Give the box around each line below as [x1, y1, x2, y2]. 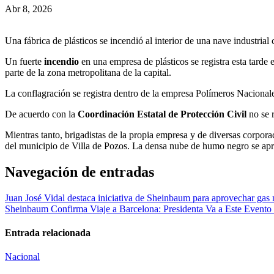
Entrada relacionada [5, 227, 91, 238]
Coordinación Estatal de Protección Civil [78, 108, 246, 119]
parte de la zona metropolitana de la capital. [5, 67, 171, 78]
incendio [44, 56, 81, 67]
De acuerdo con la [5, 108, 78, 119]
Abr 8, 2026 [5, 3, 52, 14]
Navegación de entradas [5, 163, 154, 180]
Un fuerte [5, 56, 44, 67]
